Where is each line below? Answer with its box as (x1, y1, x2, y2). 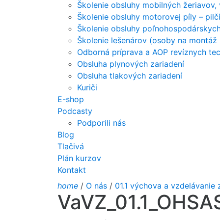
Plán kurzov (57, 153, 101, 163)
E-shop (57, 94, 84, 104)
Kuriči (77, 82, 97, 92)
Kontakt (57, 165, 86, 175)
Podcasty (57, 106, 92, 116)
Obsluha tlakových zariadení (77, 71, 182, 81)
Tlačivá (57, 141, 84, 151)
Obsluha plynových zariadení (77, 59, 184, 69)
